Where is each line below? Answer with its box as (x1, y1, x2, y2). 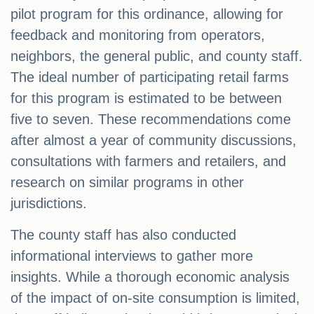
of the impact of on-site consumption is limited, (11, 290, 300, 306)
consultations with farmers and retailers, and (11, 153, 286, 170)
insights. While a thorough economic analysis (11, 269, 289, 285)
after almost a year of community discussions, (11, 132, 296, 149)
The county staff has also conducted (11, 227, 236, 243)
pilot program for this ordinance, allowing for (11, 6, 283, 22)
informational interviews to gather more (11, 248, 253, 264)
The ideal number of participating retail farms (11, 69, 289, 86)
